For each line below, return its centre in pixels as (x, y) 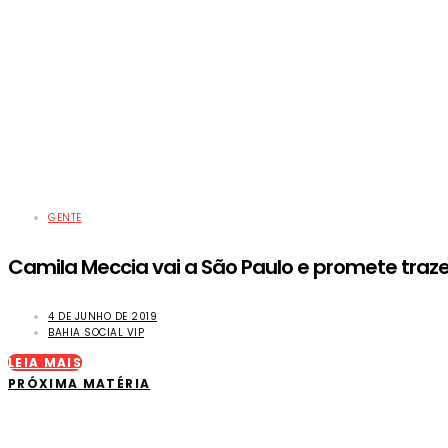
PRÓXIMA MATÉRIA (79, 383)
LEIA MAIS (45, 362)
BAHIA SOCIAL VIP (96, 332)
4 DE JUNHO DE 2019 (102, 316)
